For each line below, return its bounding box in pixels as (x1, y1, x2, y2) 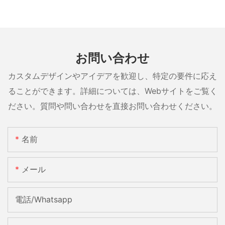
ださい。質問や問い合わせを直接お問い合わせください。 (8, 100, 217, 111)
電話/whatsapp (15, 194, 72, 204)
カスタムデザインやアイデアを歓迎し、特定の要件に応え (8, 70, 217, 81)
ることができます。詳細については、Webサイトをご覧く (8, 85, 217, 96)
